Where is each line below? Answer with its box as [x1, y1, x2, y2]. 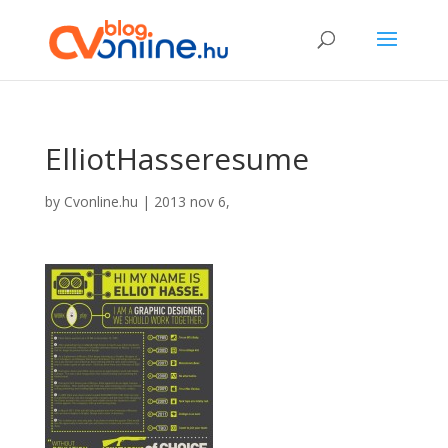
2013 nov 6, [153, 192, 230, 211]
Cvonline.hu [63, 192, 138, 211]
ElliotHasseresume [44, 138, 309, 179]
